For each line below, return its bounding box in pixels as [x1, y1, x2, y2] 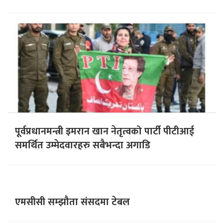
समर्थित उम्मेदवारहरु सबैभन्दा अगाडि [15, 136, 150, 154]
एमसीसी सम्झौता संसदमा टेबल [15, 193, 130, 211]
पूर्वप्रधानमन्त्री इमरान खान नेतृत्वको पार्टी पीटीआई [15, 122, 194, 140]
